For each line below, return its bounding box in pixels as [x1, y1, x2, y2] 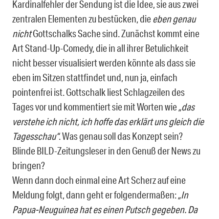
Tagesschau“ [12, 130, 59, 142]
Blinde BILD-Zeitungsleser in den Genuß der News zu [12, 144, 200, 156]
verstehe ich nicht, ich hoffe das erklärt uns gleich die [12, 115, 204, 127]
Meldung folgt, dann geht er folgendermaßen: [12, 188, 178, 200]
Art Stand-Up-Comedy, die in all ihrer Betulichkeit [12, 42, 189, 54]
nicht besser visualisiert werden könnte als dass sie [12, 56, 196, 68]
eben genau [153, 12, 196, 24]
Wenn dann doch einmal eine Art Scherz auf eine [12, 174, 186, 186]
